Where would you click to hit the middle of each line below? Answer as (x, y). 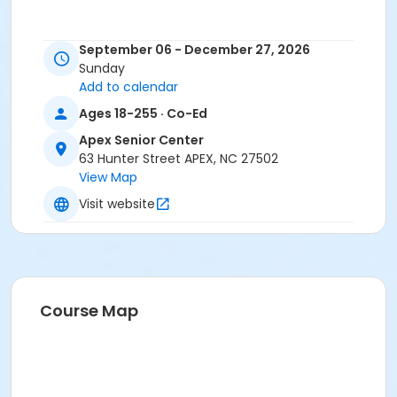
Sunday (102, 69)
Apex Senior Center (141, 140)
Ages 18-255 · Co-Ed (143, 113)
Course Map (89, 311)
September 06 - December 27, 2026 (195, 50)
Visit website (117, 203)
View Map (108, 178)
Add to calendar (128, 87)
